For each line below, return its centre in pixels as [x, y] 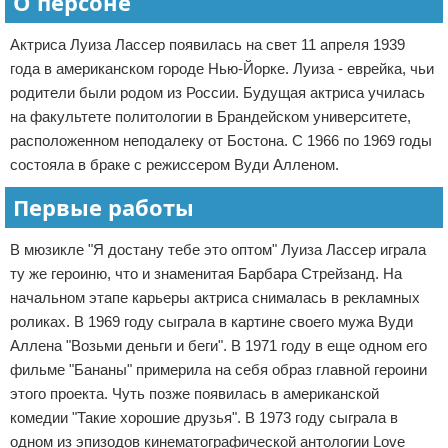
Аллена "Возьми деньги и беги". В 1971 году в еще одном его [218, 345]
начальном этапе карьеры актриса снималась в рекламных [215, 297]
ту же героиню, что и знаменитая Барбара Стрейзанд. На [206, 273]
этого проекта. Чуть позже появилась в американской [194, 393]
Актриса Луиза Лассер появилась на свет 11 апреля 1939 [207, 44]
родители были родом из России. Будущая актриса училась [217, 92]
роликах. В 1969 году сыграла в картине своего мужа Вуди [211, 321]
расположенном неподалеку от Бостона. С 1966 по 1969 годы [221, 140]
